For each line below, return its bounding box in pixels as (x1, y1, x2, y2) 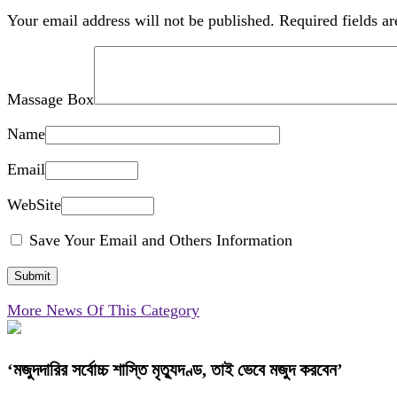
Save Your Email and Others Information (25, 231, 292, 250)
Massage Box (7, 90, 94, 109)
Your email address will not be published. (7, 12, 275, 30)
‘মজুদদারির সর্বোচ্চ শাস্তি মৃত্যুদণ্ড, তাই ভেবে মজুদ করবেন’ (7, 360, 343, 380)
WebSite (7, 196, 61, 214)
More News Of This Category (7, 301, 199, 320)
